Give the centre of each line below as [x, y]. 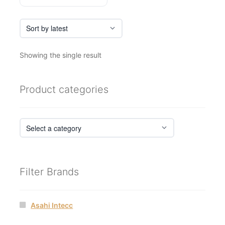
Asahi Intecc [52, 205]
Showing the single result [60, 55]
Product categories [64, 90]
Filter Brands [49, 172]
